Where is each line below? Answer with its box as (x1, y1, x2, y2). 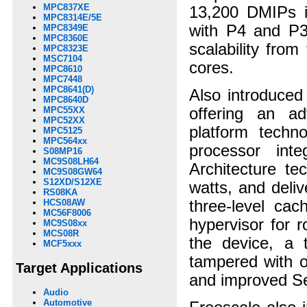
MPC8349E (43, 23, 88, 34)
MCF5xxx (43, 238, 82, 249)
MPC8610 (43, 64, 82, 75)
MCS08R (43, 228, 79, 239)
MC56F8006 (43, 208, 91, 219)
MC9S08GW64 (43, 167, 102, 177)
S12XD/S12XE (43, 177, 102, 188)
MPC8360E (43, 33, 88, 44)
